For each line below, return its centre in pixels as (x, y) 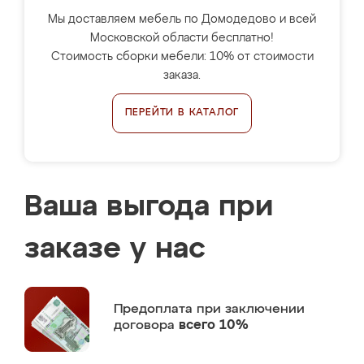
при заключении (251, 309)
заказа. (182, 76)
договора (146, 325)
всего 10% (214, 325)
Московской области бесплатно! (182, 38)
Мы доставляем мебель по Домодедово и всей (182, 19)
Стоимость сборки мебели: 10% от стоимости (182, 57)
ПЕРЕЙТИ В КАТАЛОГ (182, 113)
